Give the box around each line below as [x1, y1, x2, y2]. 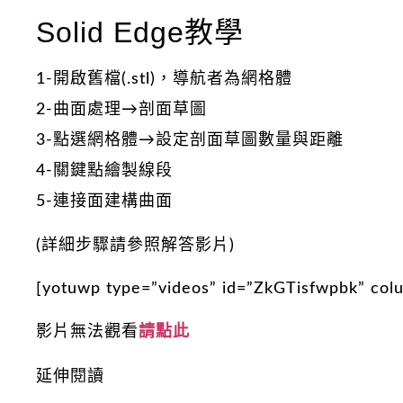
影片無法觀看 [36, 324, 139, 341]
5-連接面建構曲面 [36, 193, 173, 210]
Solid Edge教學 [36, 16, 244, 49]
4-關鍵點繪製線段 [36, 163, 173, 180]
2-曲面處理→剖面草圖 [36, 102, 207, 119]
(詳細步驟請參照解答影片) [36, 237, 235, 254]
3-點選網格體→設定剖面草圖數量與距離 [36, 132, 344, 149]
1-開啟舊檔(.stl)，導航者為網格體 [36, 71, 292, 88]
